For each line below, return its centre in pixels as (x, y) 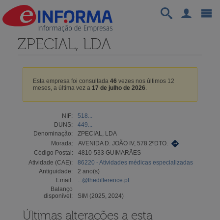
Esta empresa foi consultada (71, 81)
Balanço (61, 189)
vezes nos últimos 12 (145, 81)
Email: (64, 180)
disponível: (58, 196)
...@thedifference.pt (103, 180)
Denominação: (53, 133)
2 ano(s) (88, 171)
